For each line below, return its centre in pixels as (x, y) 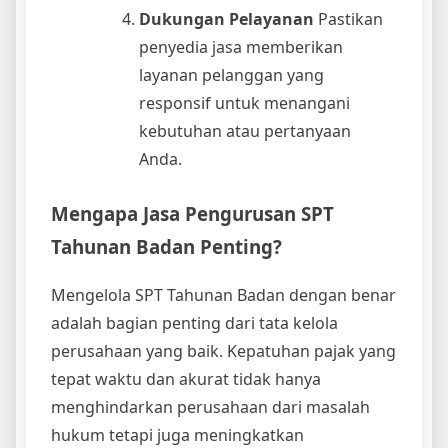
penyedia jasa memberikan (241, 46)
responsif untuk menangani (244, 102)
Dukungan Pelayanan (226, 18)
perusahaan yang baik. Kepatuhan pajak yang (223, 351)
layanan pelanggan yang (231, 74)
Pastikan (348, 18)
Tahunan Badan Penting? (166, 246)
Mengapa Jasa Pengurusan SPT (192, 213)
